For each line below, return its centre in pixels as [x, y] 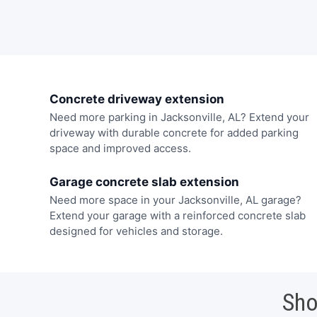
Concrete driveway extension [137, 99]
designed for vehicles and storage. [136, 231]
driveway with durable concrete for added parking [174, 133]
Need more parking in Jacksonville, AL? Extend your [179, 117]
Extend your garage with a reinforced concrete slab [177, 215]
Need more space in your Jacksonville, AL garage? [175, 200]
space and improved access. [120, 149]
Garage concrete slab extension [144, 181]
